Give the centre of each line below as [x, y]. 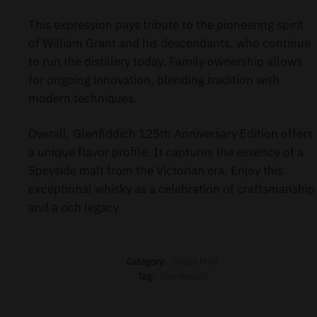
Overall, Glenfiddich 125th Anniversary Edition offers [171, 133]
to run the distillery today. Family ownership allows [165, 61]
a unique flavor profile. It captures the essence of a [166, 152]
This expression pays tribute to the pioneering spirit [166, 24]
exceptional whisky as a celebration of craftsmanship [172, 189]
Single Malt [195, 261]
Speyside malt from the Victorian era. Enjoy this [156, 170]
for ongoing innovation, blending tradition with [154, 80]
